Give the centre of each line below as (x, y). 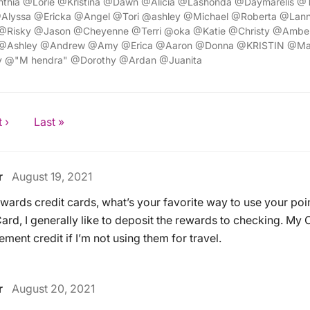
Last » (49, 122)
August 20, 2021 (53, 289)
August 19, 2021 (52, 176)
